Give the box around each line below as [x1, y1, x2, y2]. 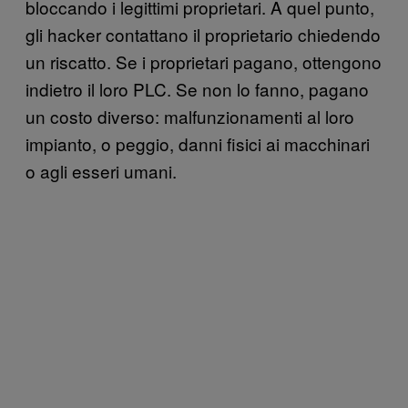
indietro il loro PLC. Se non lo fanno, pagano [25, 76, 369, 101]
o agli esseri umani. [25, 158, 177, 183]
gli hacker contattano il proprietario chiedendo [25, 21, 381, 46]
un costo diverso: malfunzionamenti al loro [25, 103, 354, 128]
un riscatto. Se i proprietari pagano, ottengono [25, 48, 382, 74]
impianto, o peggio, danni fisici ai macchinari [25, 130, 370, 156]
